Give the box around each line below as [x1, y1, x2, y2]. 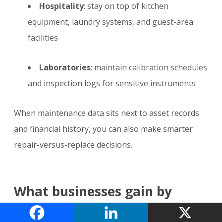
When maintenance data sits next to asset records [14, 108, 199, 119]
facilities [28, 32, 58, 44]
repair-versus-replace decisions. [14, 139, 132, 151]
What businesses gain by [14, 182, 172, 201]
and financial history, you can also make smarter [14, 123, 193, 135]
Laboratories [39, 62, 91, 73]
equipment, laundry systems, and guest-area [28, 16, 193, 28]
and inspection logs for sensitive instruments [28, 78, 196, 89]
